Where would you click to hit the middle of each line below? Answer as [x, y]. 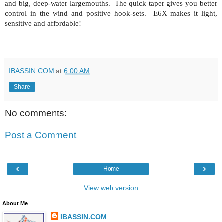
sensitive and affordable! [43, 23]
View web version [111, 188]
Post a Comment [41, 135]
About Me [15, 203]
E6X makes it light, [185, 13]
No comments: [36, 113]
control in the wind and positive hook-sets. [76, 13]
